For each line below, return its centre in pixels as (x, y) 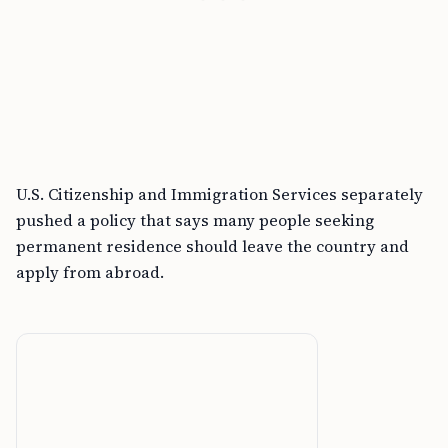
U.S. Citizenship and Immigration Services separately (219, 194)
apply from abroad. (90, 272)
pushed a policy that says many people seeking (195, 220)
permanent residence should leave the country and (212, 246)
